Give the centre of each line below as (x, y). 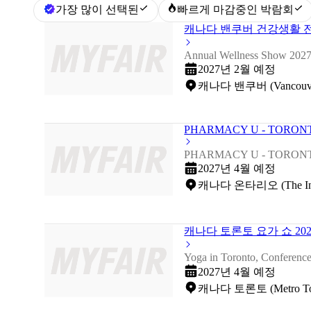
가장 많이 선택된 (97, 10)
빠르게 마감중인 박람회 (236, 10)
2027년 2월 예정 (237, 69)
